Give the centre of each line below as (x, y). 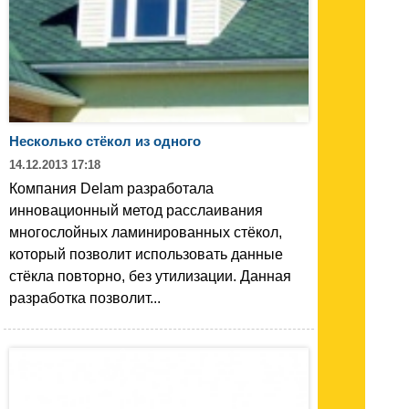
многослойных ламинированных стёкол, (146, 232)
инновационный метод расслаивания (136, 210)
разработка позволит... (85, 298)
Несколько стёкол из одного (105, 141)
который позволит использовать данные (146, 254)
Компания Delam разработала (111, 188)
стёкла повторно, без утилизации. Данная (150, 276)
